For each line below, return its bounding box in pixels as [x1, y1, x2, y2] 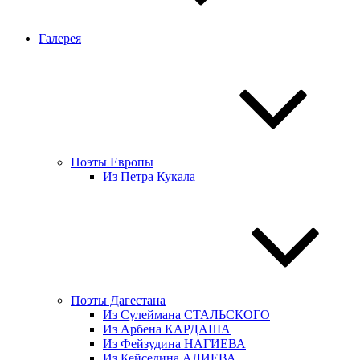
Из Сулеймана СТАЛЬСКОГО [103, 307, 270, 321]
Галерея [39, 31, 81, 45]
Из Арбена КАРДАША [103, 321, 231, 336]
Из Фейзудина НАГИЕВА [103, 336, 246, 350]
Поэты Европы [71, 154, 153, 169]
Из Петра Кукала [103, 169, 195, 183]
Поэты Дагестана [71, 292, 166, 307]
